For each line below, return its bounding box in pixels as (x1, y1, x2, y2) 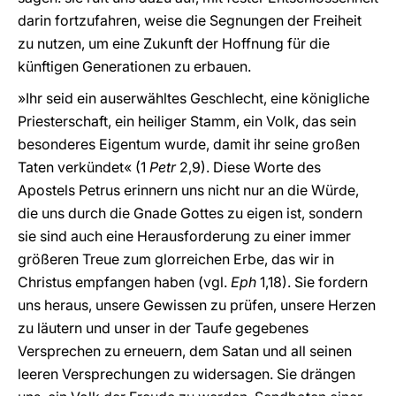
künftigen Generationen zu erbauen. (18, 57, 251, 75)
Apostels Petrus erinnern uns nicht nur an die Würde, (18, 181, 359, 199)
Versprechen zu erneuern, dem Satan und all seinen (18, 342, 352, 360)
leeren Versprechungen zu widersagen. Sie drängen (18, 365, 355, 383)
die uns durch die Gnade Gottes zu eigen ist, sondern (18, 204, 362, 222)
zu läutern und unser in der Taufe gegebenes (18, 319, 308, 337)
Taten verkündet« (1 (18, 158, 149, 176)
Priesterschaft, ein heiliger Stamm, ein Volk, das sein (18, 112, 356, 130)
